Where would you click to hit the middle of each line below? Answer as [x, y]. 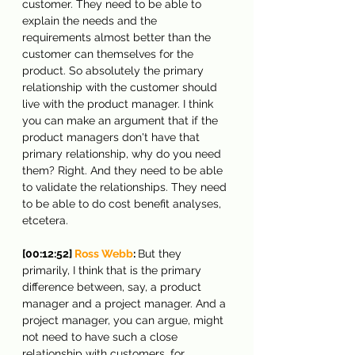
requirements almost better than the [118, 37]
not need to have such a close [101, 336]
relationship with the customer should [121, 87]
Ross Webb [104, 253]
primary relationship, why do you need [123, 153]
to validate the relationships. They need [126, 187]
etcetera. [45, 220]
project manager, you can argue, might [124, 320]
